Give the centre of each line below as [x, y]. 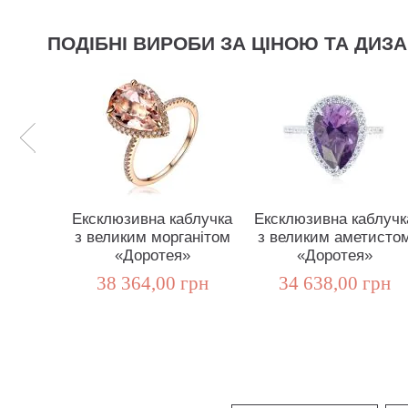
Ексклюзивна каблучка [152, 219]
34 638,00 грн [334, 284]
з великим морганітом [152, 238]
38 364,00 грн [152, 284]
